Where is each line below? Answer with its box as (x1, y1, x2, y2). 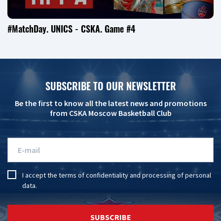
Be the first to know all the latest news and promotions (14, 98, 207, 109)
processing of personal (142, 171, 211, 180)
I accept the (22, 171, 59, 180)
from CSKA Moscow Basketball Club (49, 108, 172, 118)
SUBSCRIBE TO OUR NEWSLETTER (45, 78, 176, 94)
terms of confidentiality (59, 171, 128, 180)
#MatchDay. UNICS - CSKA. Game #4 (7, 22, 135, 36)
